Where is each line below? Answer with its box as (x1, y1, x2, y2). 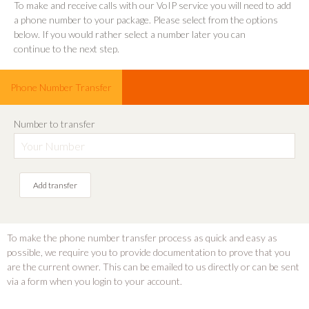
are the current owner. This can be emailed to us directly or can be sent (7, 261, 299, 272)
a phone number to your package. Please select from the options (14, 14, 278, 26)
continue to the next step (14, 43, 117, 54)
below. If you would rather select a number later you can (14, 28, 246, 40)
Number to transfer (14, 118, 95, 130)
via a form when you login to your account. (7, 275, 182, 287)
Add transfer (33, 180, 77, 190)
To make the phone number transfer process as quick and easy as (7, 232, 277, 243)
